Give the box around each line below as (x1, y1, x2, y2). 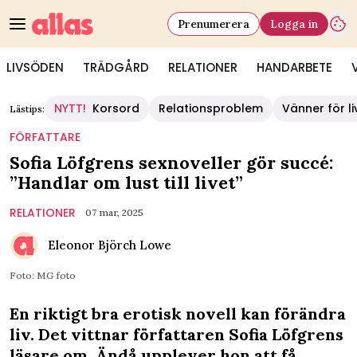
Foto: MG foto (10, 269, 76, 281)
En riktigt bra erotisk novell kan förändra (10, 304, 346, 324)
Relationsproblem (159, 100, 263, 116)
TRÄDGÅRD (83, 59, 149, 76)
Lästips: (10, 103, 45, 115)
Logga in (270, 16, 318, 31)
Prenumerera (178, 16, 249, 31)
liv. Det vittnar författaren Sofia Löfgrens (10, 324, 343, 344)
